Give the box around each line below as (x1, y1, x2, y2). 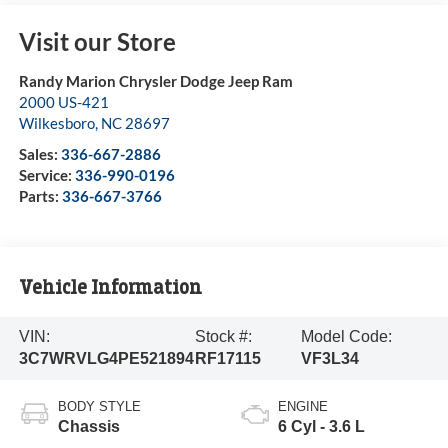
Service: (18, 166, 75, 185)
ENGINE (278, 399, 328, 415)
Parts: (18, 187, 62, 206)
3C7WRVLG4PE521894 (18, 350, 194, 368)
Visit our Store (18, 27, 176, 57)
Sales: (18, 145, 61, 164)
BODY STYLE (57, 399, 141, 415)
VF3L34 (301, 350, 360, 368)
